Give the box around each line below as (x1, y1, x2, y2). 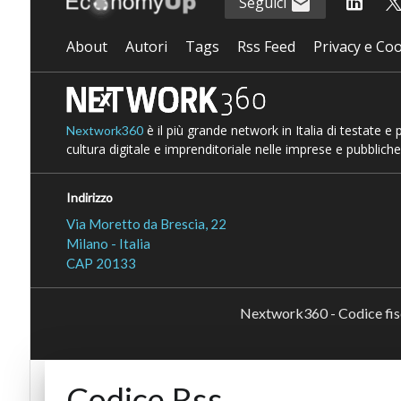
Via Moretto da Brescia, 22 (65, 215, 226, 232)
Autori (124, 36, 167, 56)
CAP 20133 (65, 254, 136, 271)
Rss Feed (236, 36, 295, 56)
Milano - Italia (65, 235, 150, 252)
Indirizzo (65, 189, 113, 205)
